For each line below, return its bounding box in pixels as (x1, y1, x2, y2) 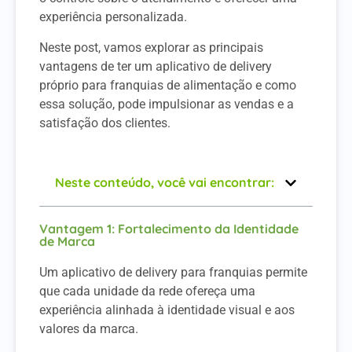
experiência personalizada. (39, 9, 187, 25)
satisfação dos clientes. (39, 115, 170, 130)
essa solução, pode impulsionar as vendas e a (39, 96, 294, 112)
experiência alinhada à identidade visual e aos (39, 302, 295, 318)
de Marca (39, 233, 95, 250)
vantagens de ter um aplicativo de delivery (39, 58, 272, 74)
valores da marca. (39, 321, 141, 337)
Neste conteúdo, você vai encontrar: (55, 174, 274, 191)
